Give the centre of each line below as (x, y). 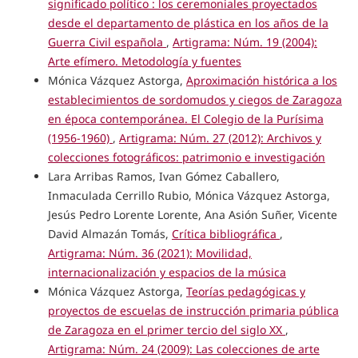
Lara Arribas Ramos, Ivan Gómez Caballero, (163, 176)
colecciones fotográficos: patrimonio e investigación (186, 157)
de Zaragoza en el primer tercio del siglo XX (166, 329)
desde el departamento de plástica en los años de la (188, 22)
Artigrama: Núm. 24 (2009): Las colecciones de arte (183, 348)
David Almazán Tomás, (109, 233)
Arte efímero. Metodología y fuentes (144, 61)
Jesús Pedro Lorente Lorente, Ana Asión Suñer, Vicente (192, 214)
